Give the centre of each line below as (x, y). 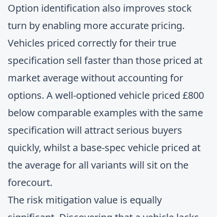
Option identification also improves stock (100, 8)
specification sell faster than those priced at (105, 60)
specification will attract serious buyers (95, 130)
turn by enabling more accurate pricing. (96, 25)
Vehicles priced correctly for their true (92, 43)
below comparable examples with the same (105, 113)
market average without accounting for (95, 78)
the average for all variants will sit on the (98, 165)
